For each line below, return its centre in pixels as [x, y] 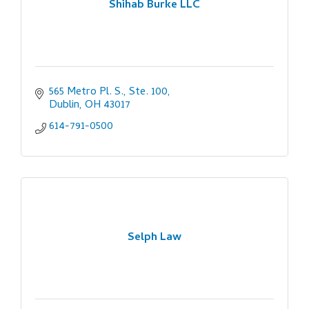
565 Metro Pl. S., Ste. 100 [108, 92]
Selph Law [154, 238]
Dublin [64, 105]
